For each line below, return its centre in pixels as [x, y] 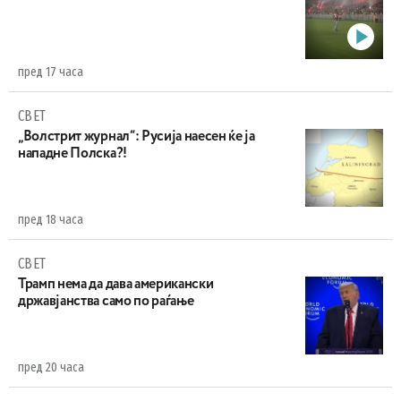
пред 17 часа [51, 72]
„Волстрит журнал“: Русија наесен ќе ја [137, 137]
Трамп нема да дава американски [116, 285]
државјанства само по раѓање [106, 302]
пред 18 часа [51, 220]
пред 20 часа [51, 367]
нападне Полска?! [73, 154]
